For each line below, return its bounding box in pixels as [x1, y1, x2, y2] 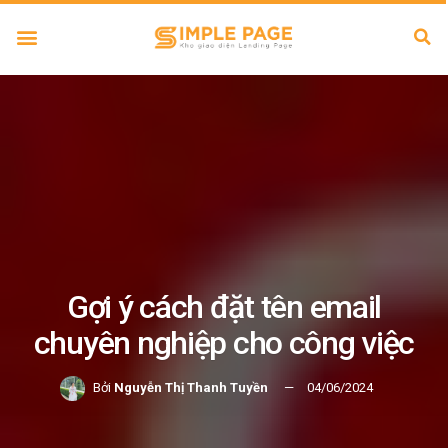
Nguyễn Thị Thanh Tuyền [113, 379, 268, 395]
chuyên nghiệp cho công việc [33, 323, 415, 362]
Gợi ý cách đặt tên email [66, 287, 382, 326]
